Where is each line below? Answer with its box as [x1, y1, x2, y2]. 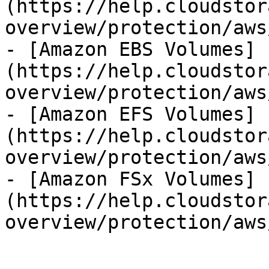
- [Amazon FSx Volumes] [5, 168, 256, 190]
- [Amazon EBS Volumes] [5, 38, 256, 60]
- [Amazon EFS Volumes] [5, 103, 256, 125]
